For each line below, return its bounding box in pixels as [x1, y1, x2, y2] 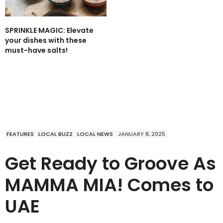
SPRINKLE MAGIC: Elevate [5, 25, 94, 36]
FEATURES [6, 130, 34, 138]
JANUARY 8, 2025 [118, 130, 165, 138]
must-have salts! [5, 45, 68, 56]
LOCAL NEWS [77, 130, 113, 138]
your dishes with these [5, 35, 87, 46]
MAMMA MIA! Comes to [5, 172, 214, 198]
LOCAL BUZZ [38, 130, 73, 138]
